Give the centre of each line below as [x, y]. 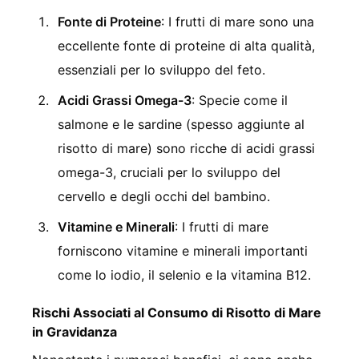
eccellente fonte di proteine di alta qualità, [186, 45]
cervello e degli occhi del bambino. [164, 196]
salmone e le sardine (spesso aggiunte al [181, 124]
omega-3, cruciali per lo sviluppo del [169, 172]
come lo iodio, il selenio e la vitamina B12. [184, 274]
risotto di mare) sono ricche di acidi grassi [186, 148]
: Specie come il [240, 100]
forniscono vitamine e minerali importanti [183, 250]
